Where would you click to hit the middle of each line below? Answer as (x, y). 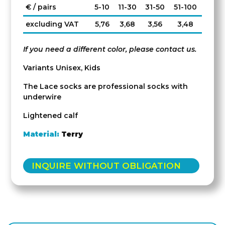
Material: (41, 134)
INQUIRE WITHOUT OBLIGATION (106, 165)
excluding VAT (52, 24)
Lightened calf (50, 115)
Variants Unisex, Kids (62, 68)
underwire (42, 97)
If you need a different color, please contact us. (110, 49)
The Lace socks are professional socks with (105, 86)
